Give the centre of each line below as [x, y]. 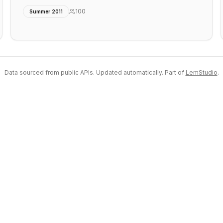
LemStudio [201, 72]
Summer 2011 [46, 11]
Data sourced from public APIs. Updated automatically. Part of [94, 72]
